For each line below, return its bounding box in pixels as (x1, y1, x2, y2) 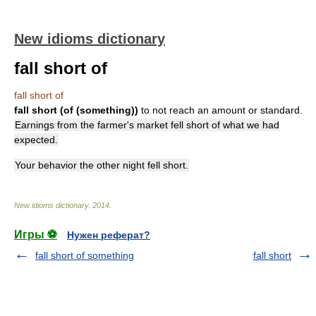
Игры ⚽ (14, 229, 57, 241)
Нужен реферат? (67, 229, 150, 241)
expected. (14, 134, 58, 145)
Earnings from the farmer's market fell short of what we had (15, 119, 279, 130)
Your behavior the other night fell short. (15, 159, 188, 171)
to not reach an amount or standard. (141, 104, 303, 116)
